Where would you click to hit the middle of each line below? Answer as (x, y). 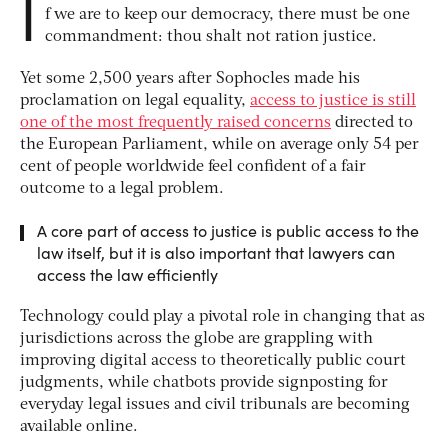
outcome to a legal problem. (122, 188)
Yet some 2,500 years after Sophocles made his (190, 78)
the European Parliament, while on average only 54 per (219, 144)
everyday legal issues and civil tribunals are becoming (215, 404)
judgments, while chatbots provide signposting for (204, 382)
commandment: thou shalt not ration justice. (211, 36)
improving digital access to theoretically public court (213, 360)
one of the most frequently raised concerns (175, 122)
